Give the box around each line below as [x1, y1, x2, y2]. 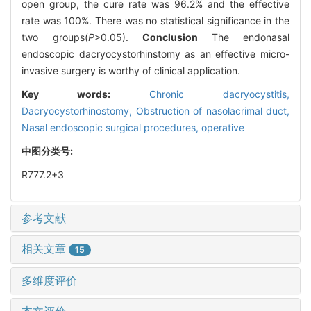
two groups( [22, 31, 88, 43]
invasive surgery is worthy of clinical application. [22, 64, 240, 76]
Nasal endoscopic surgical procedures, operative [22, 121, 244, 133]
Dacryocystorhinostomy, [22, 104, 136, 117]
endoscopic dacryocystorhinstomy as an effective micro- [22, 47, 289, 60]
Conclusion [142, 31, 212, 43]
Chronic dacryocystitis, [149, 87, 290, 100]
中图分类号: [22, 144, 75, 157]
